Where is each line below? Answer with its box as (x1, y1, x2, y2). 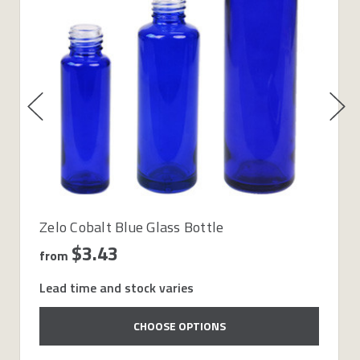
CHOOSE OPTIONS (133, 317, 226, 334)
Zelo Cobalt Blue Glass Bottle (39, 215, 224, 238)
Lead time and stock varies (39, 277, 194, 297)
